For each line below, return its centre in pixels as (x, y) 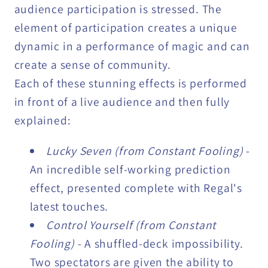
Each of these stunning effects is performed (131, 83)
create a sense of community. (92, 65)
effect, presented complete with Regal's (136, 188)
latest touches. (69, 206)
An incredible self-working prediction (130, 169)
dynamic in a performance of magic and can (132, 46)
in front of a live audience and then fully (122, 102)
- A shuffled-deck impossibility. (160, 243)
